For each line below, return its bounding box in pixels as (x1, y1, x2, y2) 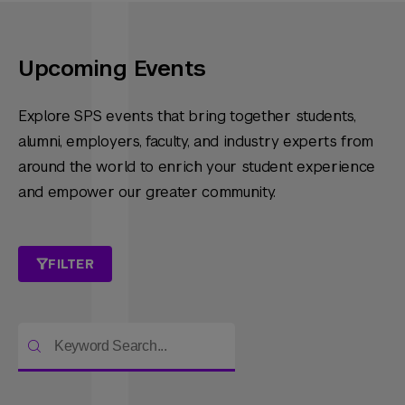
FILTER (48, 255, 94, 272)
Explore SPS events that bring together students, (18, 107, 356, 126)
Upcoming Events (18, 54, 206, 82)
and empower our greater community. (18, 183, 277, 202)
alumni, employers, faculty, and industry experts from (18, 132, 374, 151)
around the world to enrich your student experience (18, 157, 375, 176)
